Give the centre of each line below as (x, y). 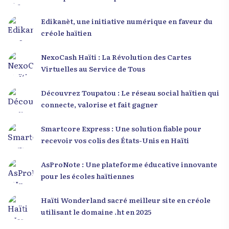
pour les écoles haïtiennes (87, 176)
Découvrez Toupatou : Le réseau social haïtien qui (130, 93)
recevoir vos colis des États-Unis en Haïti (115, 140)
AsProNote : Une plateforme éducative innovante (129, 164)
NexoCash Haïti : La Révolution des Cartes (116, 57)
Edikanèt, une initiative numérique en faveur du (127, 21)
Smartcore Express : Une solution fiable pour (121, 129)
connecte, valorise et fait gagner (99, 105)
